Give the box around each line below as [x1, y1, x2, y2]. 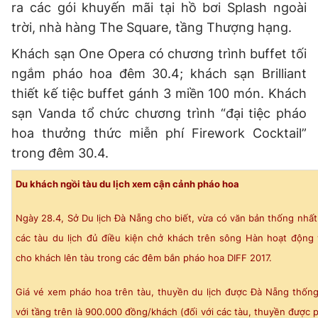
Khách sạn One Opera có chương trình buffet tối [11, 45, 307, 61]
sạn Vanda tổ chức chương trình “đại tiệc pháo [11, 105, 307, 121]
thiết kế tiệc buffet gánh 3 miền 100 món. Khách [11, 85, 307, 101]
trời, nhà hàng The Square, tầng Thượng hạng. [11, 19, 292, 35]
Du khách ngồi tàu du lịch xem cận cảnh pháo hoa [16, 177, 239, 190]
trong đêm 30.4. [11, 145, 109, 160]
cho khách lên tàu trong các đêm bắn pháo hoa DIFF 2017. [16, 251, 272, 263]
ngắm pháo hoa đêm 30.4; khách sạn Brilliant [11, 65, 307, 81]
